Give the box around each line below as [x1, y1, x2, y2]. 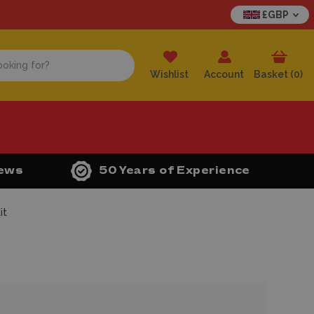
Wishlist [149, 69, 189, 80]
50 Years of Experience [99, 164, 250, 177]
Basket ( [254, 69, 294, 80]
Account [203, 69, 244, 80]
